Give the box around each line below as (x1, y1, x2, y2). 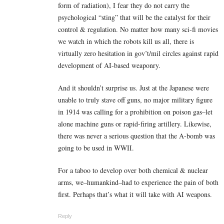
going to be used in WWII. (58, 142, 134, 152)
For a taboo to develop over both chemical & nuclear (58, 165, 208, 175)
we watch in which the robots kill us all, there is (58, 36, 194, 46)
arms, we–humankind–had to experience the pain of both (58, 177, 218, 187)
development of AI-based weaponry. (58, 60, 160, 70)
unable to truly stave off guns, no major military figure (58, 94, 212, 104)
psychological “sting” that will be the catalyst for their (58, 12, 210, 22)
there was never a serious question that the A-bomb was (58, 130, 215, 140)
